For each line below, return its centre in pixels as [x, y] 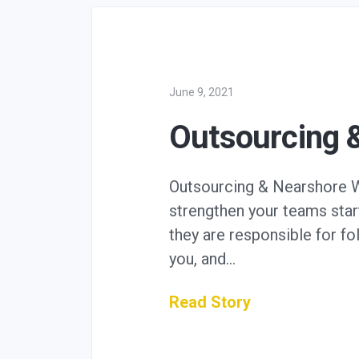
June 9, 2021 [202, 92]
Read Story [210, 302]
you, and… [202, 259]
